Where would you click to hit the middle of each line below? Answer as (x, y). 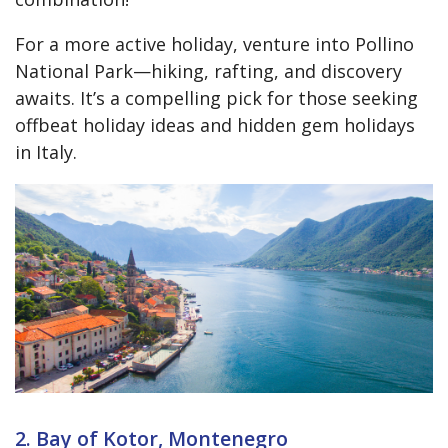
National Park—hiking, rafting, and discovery (208, 71)
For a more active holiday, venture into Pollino (214, 44)
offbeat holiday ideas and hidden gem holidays (215, 125)
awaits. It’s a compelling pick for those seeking (216, 98)
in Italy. (46, 152)
